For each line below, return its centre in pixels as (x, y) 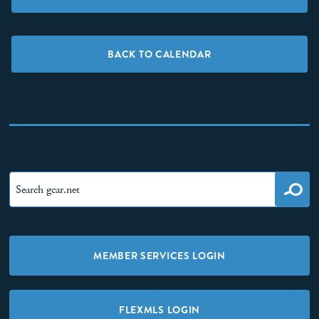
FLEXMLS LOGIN (159, 310)
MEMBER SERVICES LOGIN (159, 256)
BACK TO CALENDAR (159, 54)
